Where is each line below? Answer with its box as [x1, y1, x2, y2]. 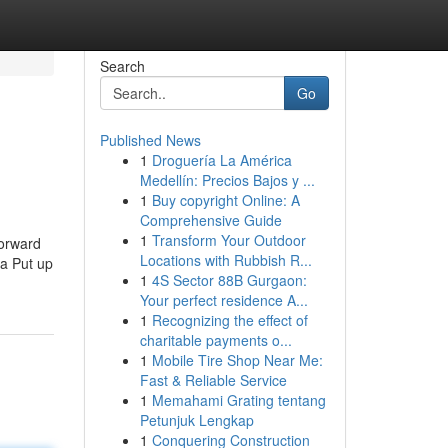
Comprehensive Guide [139, 210, 282, 230]
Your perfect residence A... [139, 290, 308, 310]
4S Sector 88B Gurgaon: [151, 270, 307, 290]
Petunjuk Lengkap [139, 410, 254, 430]
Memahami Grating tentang [151, 390, 326, 410]
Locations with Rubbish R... [139, 250, 312, 270]
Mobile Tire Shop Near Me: [151, 350, 323, 370]
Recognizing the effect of [151, 310, 308, 330]
